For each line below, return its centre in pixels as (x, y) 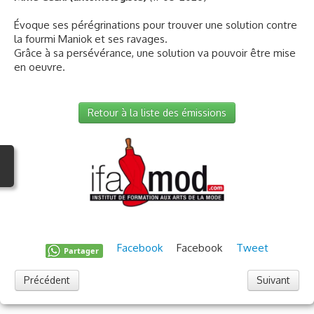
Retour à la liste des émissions (157, 112)
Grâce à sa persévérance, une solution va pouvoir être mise (155, 53)
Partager (81, 251)
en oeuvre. (40, 67)
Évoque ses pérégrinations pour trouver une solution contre (156, 25)
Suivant (273, 280)
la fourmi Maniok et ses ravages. (91, 39)
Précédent (47, 280)
